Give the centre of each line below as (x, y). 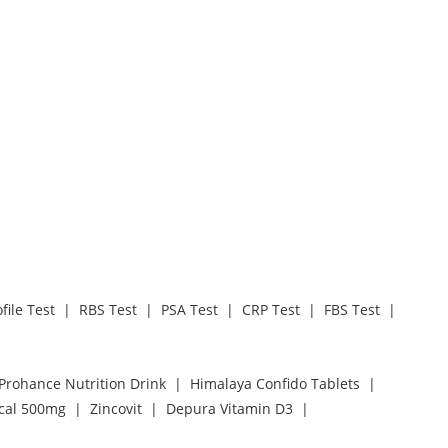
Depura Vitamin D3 (229, 409)
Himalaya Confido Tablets (275, 384)
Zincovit (116, 409)
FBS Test (352, 310)
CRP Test (271, 310)
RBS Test (108, 310)
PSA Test (189, 310)
